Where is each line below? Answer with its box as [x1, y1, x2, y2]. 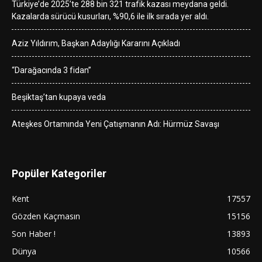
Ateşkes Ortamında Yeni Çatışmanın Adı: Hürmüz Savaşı [12, 119, 219, 129]
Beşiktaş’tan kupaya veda [12, 92, 106, 102]
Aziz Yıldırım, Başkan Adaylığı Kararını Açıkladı [12, 38, 180, 48]
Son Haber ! [12, 227, 56, 239]
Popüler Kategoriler [12, 167, 106, 180]
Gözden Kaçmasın [12, 210, 80, 222]
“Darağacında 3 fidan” [12, 65, 91, 75]
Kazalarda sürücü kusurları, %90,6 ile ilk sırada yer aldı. [12, 11, 209, 21]
